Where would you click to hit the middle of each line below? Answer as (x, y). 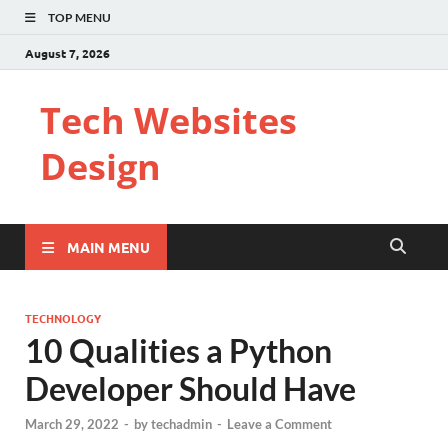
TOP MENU (79, 17)
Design (100, 166)
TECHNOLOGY (63, 318)
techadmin (181, 424)
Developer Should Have (190, 388)
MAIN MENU (108, 246)
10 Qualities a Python (178, 350)
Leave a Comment (279, 424)
